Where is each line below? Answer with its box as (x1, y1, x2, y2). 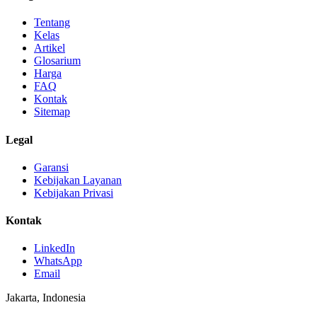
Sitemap (34, 105, 70, 118)
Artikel (34, 42, 65, 54)
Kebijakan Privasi (34, 186, 113, 199)
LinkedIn (34, 242, 75, 255)
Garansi (34, 161, 69, 173)
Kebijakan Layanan (34, 173, 122, 186)
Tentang (34, 16, 70, 29)
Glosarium (34, 54, 81, 67)
